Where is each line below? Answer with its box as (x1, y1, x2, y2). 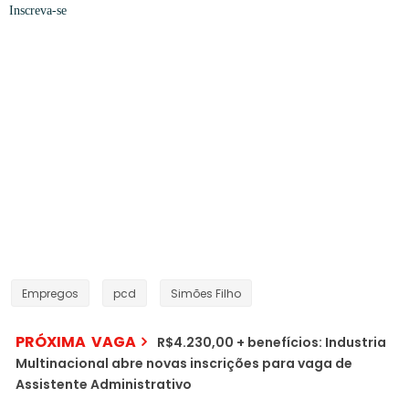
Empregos (22, 286, 79, 302)
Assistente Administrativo (16, 375, 192, 394)
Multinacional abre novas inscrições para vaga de (16, 354, 352, 373)
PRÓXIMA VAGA (16, 331, 136, 353)
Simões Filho (171, 286, 241, 302)
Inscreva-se (9, 4, 67, 18)
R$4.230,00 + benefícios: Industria (157, 333, 386, 352)
